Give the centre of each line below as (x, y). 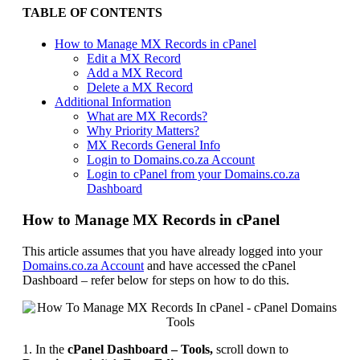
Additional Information (113, 102)
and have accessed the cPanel (220, 265)
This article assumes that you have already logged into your (172, 251)
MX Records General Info (153, 145)
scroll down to (251, 349)
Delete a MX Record (140, 88)
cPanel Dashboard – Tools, (140, 349)
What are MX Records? (147, 117)
